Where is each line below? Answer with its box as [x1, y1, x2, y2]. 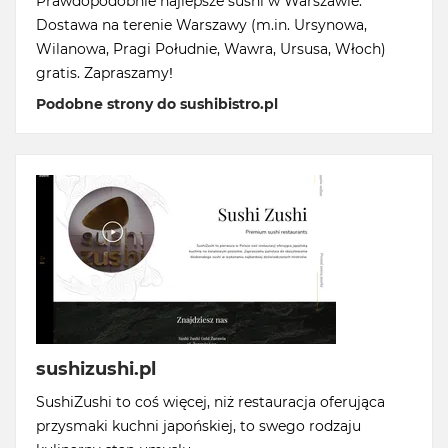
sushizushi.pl [36, 358, 156, 380]
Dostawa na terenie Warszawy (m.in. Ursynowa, [36, 16, 367, 34]
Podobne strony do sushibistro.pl [36, 95, 278, 113]
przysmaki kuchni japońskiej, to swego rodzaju [36, 417, 361, 435]
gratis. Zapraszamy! [36, 64, 173, 82]
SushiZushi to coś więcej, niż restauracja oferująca [36, 393, 385, 411]
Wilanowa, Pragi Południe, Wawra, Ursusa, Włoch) [36, 40, 386, 58]
